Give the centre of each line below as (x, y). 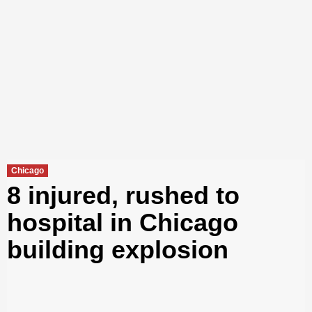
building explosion (118, 249)
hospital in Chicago (123, 222)
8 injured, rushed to (123, 195)
